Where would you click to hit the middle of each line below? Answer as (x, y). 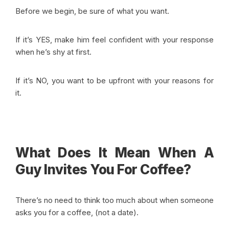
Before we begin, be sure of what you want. (93, 11)
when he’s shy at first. (54, 52)
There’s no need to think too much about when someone (114, 200)
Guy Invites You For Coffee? (103, 169)
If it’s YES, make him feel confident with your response (114, 40)
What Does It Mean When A (114, 153)
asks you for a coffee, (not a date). (78, 212)
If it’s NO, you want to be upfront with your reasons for (114, 81)
